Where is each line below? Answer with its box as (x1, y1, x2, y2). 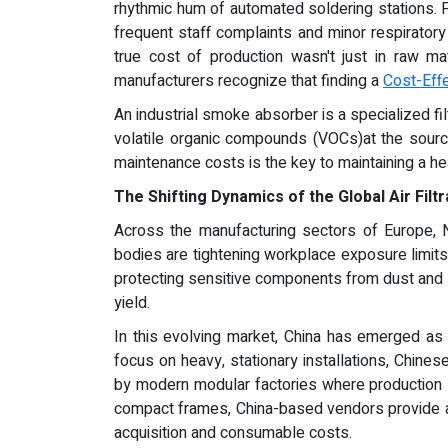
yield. (114, 291, 150, 316)
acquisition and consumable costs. (114, 421, 352, 446)
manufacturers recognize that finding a (114, 69, 383, 94)
